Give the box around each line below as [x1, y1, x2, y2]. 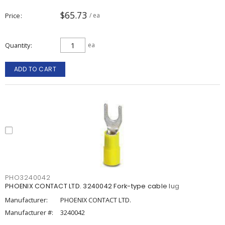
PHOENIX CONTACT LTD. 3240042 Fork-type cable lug [5, 182, 179, 190]
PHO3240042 [5, 173, 51, 182]
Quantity [5, 41, 30, 50]
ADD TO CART [14, 65, 57, 73]
